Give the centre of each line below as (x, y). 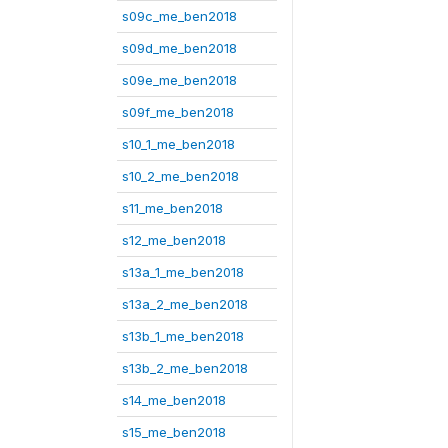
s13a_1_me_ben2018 (183, 272)
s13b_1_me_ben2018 (183, 336)
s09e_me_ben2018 (179, 80)
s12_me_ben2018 (174, 240)
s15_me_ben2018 (174, 432)
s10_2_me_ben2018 (180, 176)
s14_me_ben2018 (174, 400)
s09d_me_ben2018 (179, 48)
